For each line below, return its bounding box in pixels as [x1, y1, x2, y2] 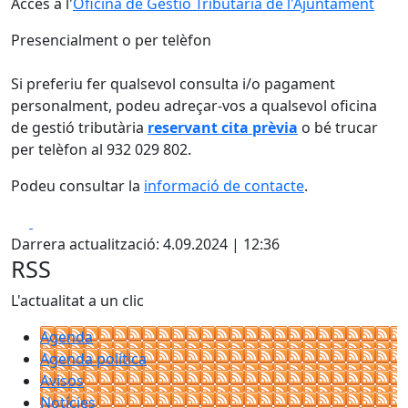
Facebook [32, 211, 98, 231]
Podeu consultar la [11, 176, 140, 196]
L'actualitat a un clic [11, 291, 144, 311]
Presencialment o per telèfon [11, 30, 211, 50]
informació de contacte [144, 176, 304, 196]
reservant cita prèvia [148, 117, 298, 138]
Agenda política [40, 349, 147, 369]
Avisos [40, 371, 84, 391]
